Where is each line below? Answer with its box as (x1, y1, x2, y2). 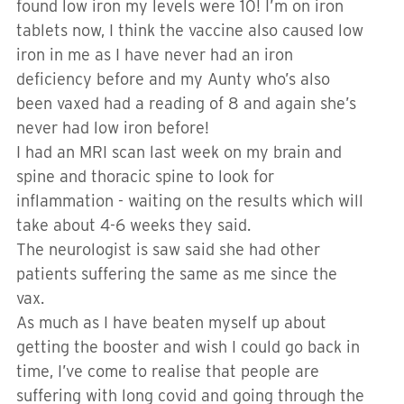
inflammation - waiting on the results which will (16, 191, 363, 210)
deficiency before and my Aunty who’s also (16, 69, 330, 88)
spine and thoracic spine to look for (16, 167, 274, 186)
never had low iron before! (16, 118, 214, 137)
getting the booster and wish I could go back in (16, 337, 360, 356)
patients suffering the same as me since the (16, 264, 337, 283)
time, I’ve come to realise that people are (16, 362, 319, 381)
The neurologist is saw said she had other (16, 240, 320, 259)
